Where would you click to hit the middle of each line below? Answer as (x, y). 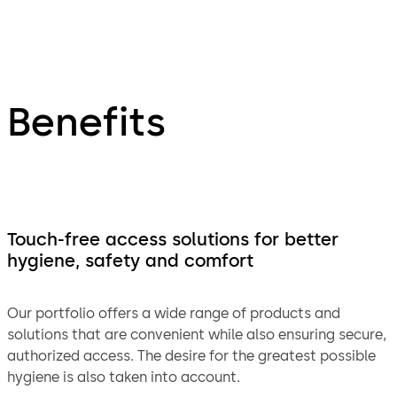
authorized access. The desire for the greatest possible (191, 355)
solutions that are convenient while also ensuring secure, (197, 334)
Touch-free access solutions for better (173, 239)
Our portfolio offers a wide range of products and (174, 313)
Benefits (86, 121)
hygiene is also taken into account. (124, 377)
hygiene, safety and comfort (130, 260)
